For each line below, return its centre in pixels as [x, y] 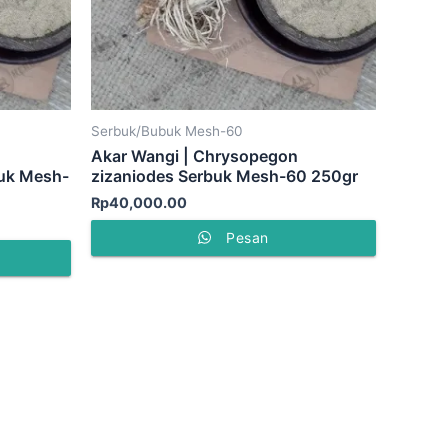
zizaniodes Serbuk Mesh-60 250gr [224, 176]
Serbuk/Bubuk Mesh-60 [167, 130]
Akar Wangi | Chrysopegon [194, 156]
